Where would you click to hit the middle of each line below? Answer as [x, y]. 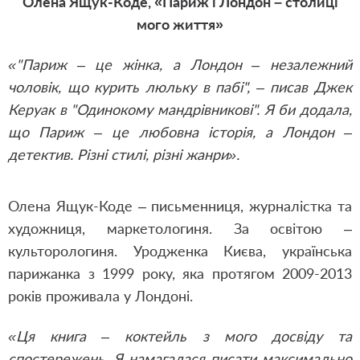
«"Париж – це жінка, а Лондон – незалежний [180, 64]
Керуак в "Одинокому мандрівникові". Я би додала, [180, 109]
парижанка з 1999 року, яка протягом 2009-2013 [180, 273]
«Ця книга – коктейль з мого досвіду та [180, 336]
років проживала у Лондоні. [100, 296]
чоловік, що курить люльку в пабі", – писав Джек [180, 87]
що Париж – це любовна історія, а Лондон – [180, 132]
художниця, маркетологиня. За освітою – [180, 228]
